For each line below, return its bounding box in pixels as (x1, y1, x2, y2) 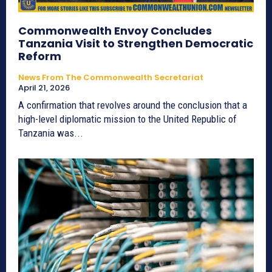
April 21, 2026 (18, 81, 70, 93)
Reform (18, 48, 61, 64)
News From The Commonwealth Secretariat (18, 71, 203, 83)
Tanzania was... (18, 126, 83, 139)
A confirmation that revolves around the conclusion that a (18, 98, 247, 111)
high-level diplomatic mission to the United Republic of (18, 112, 237, 125)
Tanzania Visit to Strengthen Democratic (18, 35, 253, 51)
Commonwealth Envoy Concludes (18, 22, 212, 38)
